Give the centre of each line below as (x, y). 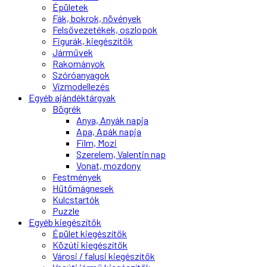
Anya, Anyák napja (112, 120)
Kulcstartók (76, 200)
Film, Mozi (97, 143)
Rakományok (79, 64)
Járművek (73, 52)
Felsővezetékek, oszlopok (105, 30)
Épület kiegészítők (90, 234)
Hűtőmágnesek (83, 188)
